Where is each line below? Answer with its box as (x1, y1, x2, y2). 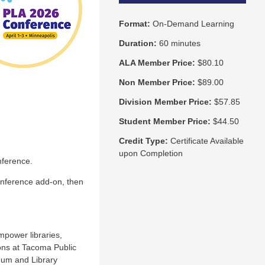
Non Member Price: (118, 77, 195, 87)
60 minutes (159, 38, 201, 48)
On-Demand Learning (152, 18, 234, 28)
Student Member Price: (118, 116, 211, 126)
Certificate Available (170, 135, 244, 146)
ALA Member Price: (118, 57, 195, 67)
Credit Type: (118, 135, 168, 146)
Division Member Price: (118, 96, 212, 106)
